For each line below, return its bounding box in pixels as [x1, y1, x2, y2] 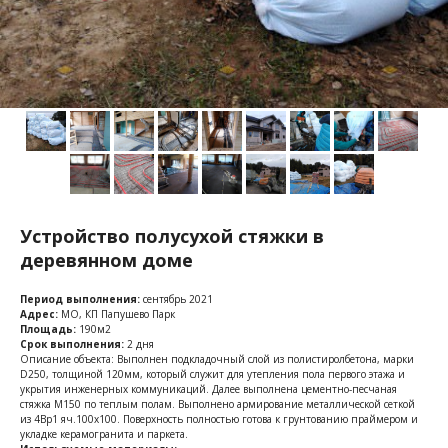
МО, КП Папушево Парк [61, 307, 175, 321]
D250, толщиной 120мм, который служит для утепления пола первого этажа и [20, 367, 405, 381]
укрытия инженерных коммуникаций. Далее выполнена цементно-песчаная [20, 382, 397, 396]
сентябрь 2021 [140, 292, 213, 306]
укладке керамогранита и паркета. [20, 427, 188, 441]
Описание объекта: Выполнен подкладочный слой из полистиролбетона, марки [20, 352, 414, 366]
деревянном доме [20, 248, 193, 272]
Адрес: [20, 307, 61, 321]
